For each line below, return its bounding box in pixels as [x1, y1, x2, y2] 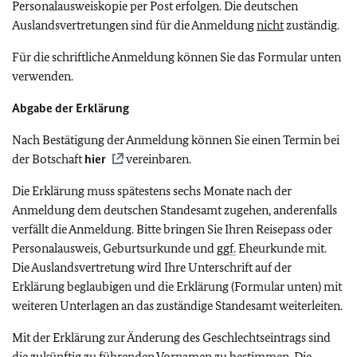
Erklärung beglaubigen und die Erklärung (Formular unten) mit [12, 278, 342, 294]
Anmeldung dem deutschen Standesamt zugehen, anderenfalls [12, 202, 337, 218]
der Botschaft [12, 151, 84, 167]
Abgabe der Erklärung [12, 100, 129, 116]
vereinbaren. [124, 151, 191, 167]
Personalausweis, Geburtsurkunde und [12, 240, 217, 256]
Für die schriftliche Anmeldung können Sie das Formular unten [12, 49, 341, 65]
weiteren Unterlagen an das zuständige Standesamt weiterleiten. [12, 297, 343, 313]
